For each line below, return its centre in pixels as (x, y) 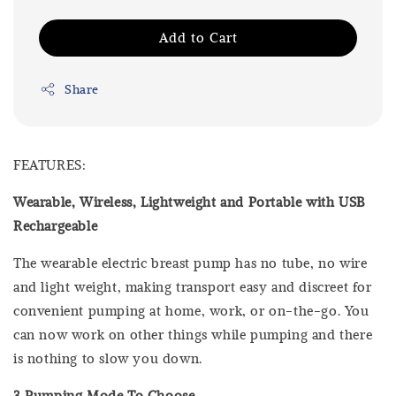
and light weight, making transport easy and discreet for (193, 287)
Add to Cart (198, 38)
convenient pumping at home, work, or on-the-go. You (191, 311)
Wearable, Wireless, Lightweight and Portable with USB (190, 202)
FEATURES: (50, 165)
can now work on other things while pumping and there (193, 335)
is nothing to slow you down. (108, 358)
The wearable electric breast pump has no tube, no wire (190, 263)
